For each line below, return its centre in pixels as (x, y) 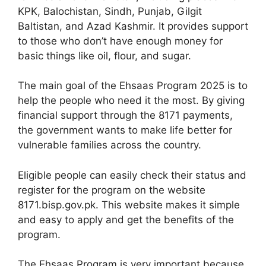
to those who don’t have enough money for (120, 41)
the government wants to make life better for (125, 130)
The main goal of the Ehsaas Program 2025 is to (133, 85)
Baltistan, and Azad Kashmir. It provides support (133, 26)
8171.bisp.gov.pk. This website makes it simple (129, 205)
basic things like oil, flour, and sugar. (104, 56)
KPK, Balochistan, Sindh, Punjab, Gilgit (110, 11)
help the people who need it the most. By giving (131, 100)
